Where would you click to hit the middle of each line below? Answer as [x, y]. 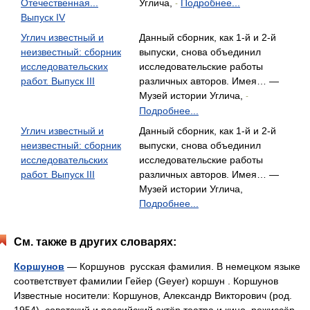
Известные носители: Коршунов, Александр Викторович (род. [153, 295]
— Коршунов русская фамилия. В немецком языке [182, 266]
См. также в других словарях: [95, 242]
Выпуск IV [43, 17]
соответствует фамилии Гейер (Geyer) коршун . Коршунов [146, 281]
